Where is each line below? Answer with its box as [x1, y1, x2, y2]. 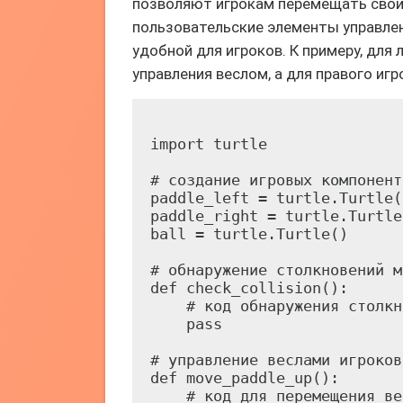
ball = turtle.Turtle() [150, 225, 348, 243]
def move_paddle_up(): [150, 369, 339, 387]
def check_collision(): [150, 279, 348, 297]
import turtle [150, 135, 267, 153]
